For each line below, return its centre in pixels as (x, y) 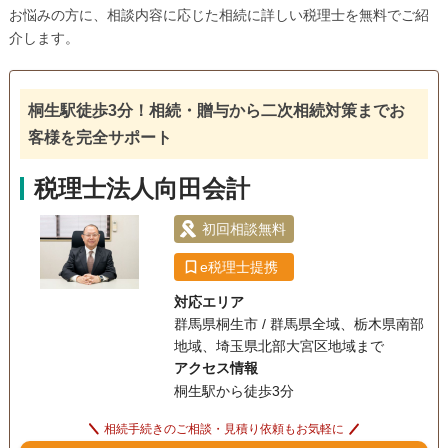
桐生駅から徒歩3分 (233, 391)
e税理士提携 (238, 266)
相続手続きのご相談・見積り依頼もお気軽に (223, 429)
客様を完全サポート (99, 138)
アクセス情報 (215, 368)
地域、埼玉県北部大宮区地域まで (278, 346)
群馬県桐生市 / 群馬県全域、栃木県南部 (298, 324)
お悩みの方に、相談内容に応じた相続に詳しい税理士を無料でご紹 (218, 15)
